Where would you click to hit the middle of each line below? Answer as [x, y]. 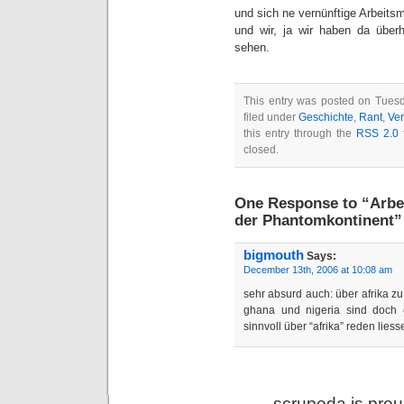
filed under [271, 117]
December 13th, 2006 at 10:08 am [318, 270]
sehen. [252, 47]
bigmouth [274, 255]
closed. [261, 150]
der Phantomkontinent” [318, 220]
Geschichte [326, 117]
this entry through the [300, 133]
